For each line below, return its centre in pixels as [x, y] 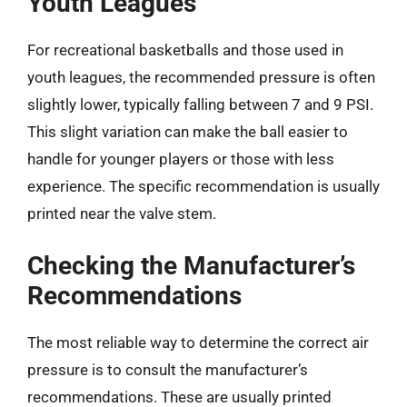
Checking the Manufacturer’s [191, 265]
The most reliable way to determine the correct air [198, 342]
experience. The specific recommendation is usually [203, 186]
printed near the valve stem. [122, 213]
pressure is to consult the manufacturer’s [168, 369]
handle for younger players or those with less [181, 159]
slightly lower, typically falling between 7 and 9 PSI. [200, 104]
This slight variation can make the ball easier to [188, 132]
